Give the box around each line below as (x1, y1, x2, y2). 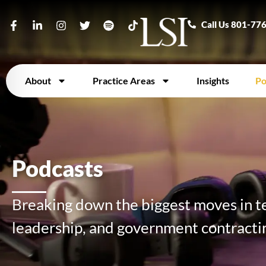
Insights (197, 74, 229, 86)
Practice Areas (93, 74, 155, 86)
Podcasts (12, 154, 103, 182)
